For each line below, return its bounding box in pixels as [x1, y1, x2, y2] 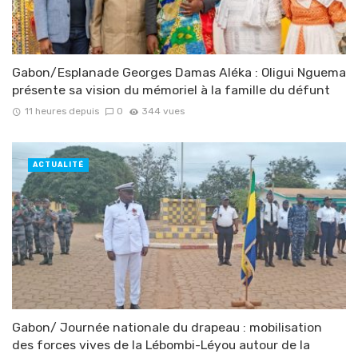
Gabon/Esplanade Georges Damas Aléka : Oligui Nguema [12, 64, 346, 80]
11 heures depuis [24, 105, 99, 117]
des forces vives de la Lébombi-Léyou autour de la [12, 336, 310, 352]
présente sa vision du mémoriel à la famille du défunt [12, 82, 330, 97]
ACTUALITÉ [33, 160, 84, 169]
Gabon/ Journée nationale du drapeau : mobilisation [12, 319, 322, 335]
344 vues [141, 105, 185, 117]
